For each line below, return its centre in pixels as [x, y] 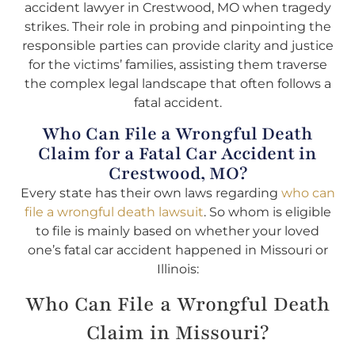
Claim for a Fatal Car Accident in [177, 153]
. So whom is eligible [267, 212]
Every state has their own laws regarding [151, 193]
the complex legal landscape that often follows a [177, 84]
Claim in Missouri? [177, 332]
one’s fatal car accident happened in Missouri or [177, 250]
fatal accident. [177, 103]
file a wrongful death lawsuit [114, 212]
